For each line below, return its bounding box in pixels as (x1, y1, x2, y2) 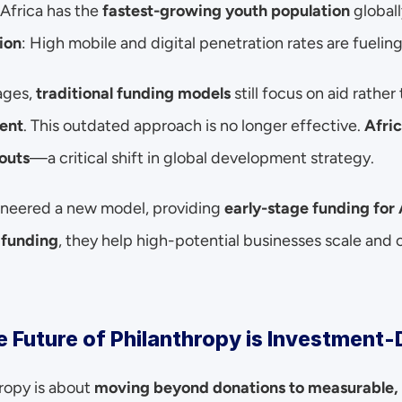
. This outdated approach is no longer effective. (23, 116, 364, 135)
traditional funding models (36, 83, 231, 103)
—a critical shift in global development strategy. (30, 148, 374, 168)
